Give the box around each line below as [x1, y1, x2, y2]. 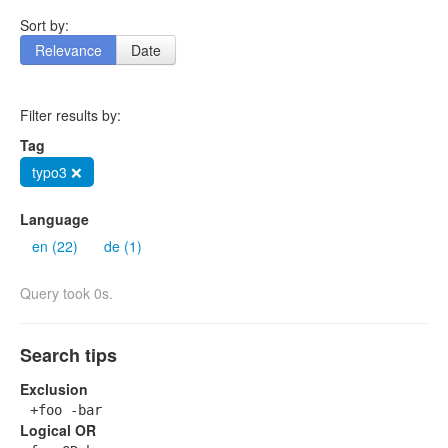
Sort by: [20, 15, 69, 36]
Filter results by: [20, 105, 121, 126]
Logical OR [20, 420, 96, 441]
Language [20, 209, 89, 230]
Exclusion [20, 379, 88, 400]
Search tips [20, 342, 117, 369]
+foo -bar [30, 402, 102, 419]
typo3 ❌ [32, 162, 82, 183]
